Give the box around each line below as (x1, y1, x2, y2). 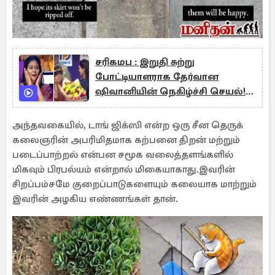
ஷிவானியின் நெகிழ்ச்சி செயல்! (95, 85, 246, 98)
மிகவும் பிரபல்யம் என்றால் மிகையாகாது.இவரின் (12, 163, 235, 176)
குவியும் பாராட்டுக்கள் (95, 100, 196, 112)
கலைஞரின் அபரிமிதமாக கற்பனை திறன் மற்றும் (12, 134, 240, 146)
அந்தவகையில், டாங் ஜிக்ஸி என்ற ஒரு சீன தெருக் (12, 119, 243, 131)
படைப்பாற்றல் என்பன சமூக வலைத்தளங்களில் (12, 149, 233, 161)
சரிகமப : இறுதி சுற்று (95, 56, 195, 68)
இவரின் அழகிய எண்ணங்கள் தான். (12, 193, 180, 205)
